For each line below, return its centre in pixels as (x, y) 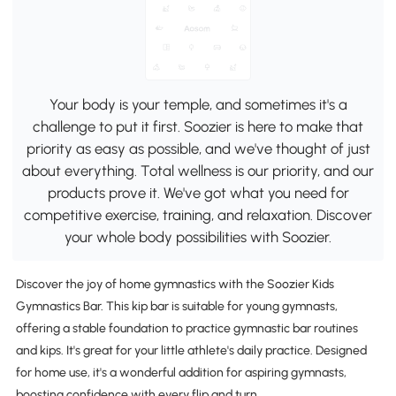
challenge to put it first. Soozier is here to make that (198, 126)
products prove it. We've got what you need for (198, 192)
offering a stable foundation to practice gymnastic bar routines (187, 329)
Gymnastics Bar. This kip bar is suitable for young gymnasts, (176, 307)
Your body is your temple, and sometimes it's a (198, 104)
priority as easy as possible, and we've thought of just (198, 148)
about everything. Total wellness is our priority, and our (198, 170)
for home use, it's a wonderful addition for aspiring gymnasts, (181, 373)
